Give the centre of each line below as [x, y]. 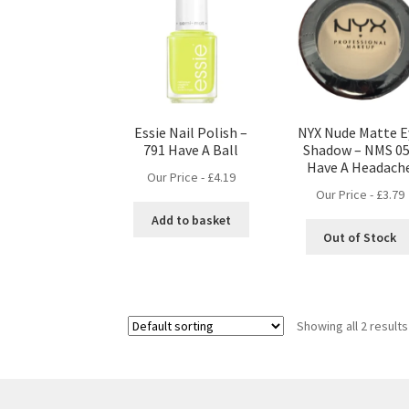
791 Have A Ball [191, 150]
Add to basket [191, 220]
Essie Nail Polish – [191, 133]
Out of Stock [360, 237]
